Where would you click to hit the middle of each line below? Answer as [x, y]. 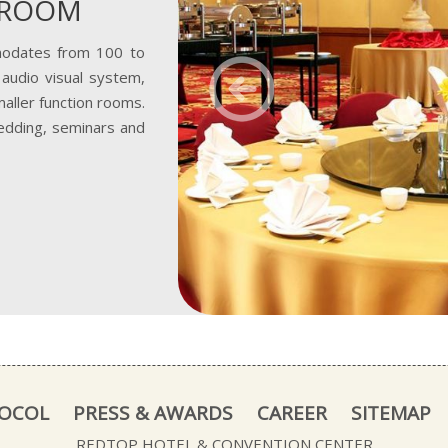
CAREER [292, 413]
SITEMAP [391, 413]
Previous [281, 71]
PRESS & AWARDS [153, 413]
